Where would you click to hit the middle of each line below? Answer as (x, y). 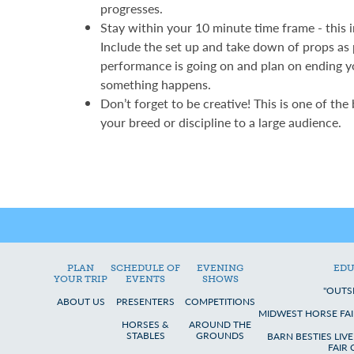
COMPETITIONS (220, 301)
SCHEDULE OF (146, 268)
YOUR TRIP (81, 279)
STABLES (145, 335)
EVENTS (146, 279)
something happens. (156, 84)
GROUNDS (220, 335)
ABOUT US (81, 301)
